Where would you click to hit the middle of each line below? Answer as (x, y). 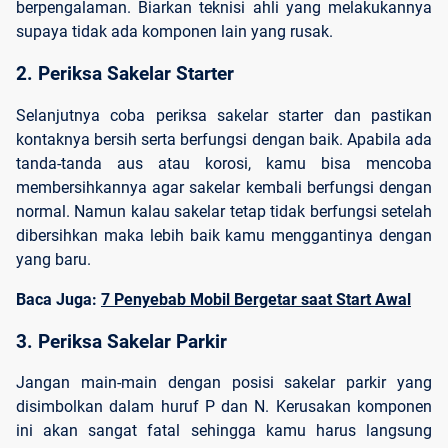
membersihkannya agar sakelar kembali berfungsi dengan (224, 187)
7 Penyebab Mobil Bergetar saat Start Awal (256, 299)
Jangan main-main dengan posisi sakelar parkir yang (224, 383)
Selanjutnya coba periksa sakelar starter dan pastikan (224, 115)
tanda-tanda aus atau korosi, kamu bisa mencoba (224, 163)
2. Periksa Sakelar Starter (125, 74)
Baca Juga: (58, 299)
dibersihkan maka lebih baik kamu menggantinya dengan (224, 235)
